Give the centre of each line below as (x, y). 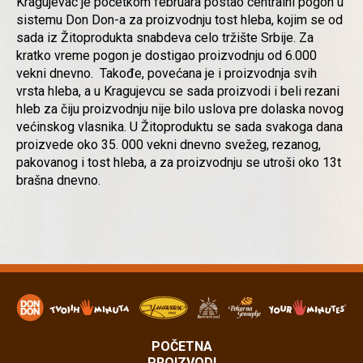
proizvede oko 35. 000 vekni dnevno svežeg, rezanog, (169, 145)
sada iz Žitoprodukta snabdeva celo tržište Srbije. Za (165, 38)
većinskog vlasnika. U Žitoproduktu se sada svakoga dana (179, 127)
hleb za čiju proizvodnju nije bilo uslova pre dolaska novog (180, 109)
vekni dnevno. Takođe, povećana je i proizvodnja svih (167, 73)
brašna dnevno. (58, 180)
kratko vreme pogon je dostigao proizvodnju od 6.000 (167, 56)
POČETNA (181, 346)
